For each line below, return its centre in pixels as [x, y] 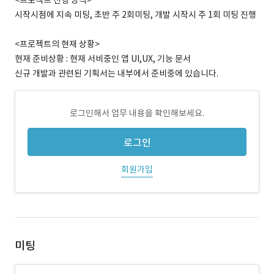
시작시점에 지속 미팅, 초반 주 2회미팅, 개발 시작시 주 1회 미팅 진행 [135, 15]
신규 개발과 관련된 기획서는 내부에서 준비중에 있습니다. [117, 73]
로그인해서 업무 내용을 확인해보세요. [137, 113]
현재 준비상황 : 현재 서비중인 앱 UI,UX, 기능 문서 [103, 59]
